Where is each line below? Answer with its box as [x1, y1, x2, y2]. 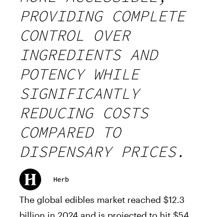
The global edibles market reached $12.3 [19, 194, 185, 205]
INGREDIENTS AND [19, 45, 157, 64]
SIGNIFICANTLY [19, 83, 139, 103]
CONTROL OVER [19, 25, 130, 45]
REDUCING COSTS [19, 103, 148, 123]
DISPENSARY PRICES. [19, 141, 185, 161]
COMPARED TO [19, 122, 121, 142]
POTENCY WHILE [19, 64, 139, 84]
